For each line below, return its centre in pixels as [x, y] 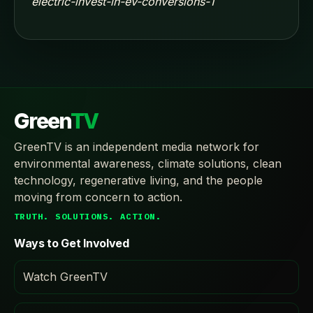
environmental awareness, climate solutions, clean [148, 163]
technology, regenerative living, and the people [138, 180]
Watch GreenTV [65, 277]
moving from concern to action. [98, 197]
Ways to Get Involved [72, 243]
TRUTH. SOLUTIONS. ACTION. [88, 216]
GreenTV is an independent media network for [137, 147]
